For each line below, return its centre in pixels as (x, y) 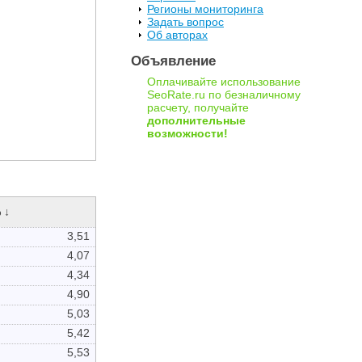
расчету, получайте (198, 107)
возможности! (187, 133)
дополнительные (196, 120)
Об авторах (177, 35)
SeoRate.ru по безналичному (224, 94)
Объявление (173, 61)
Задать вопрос (185, 22)
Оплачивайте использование (224, 81)
